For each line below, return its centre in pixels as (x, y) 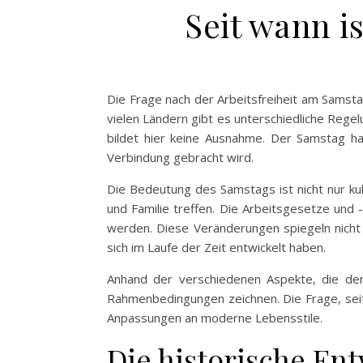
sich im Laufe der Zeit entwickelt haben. (216, 247)
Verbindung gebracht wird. (180, 157)
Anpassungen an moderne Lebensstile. (215, 317)
